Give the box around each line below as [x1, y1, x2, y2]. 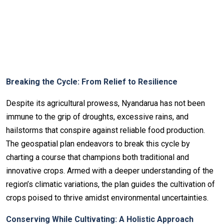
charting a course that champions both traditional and [6, 152, 189, 162]
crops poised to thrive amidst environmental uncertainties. [6, 192, 208, 202]
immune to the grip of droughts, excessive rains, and [6, 111, 188, 121]
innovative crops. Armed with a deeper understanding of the [6, 165, 213, 175]
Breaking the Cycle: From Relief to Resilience [6, 76, 177, 86]
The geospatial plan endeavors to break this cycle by [6, 138, 190, 148]
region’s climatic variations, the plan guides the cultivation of [6, 179, 215, 189]
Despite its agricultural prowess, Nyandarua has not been [6, 98, 205, 108]
